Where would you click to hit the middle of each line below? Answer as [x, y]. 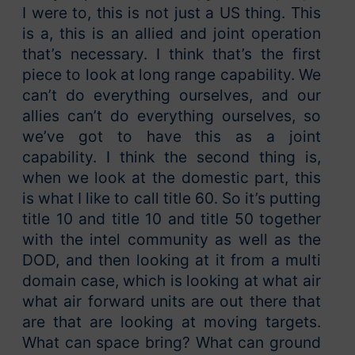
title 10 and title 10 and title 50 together [172, 219]
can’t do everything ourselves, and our [172, 95]
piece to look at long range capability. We [172, 75]
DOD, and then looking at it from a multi [172, 260]
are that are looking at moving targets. [172, 322]
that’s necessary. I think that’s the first [172, 54]
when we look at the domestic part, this [172, 178]
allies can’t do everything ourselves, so [172, 116]
